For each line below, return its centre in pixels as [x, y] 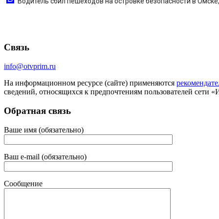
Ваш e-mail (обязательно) [45, 156]
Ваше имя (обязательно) [44, 130]
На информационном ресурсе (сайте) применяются [90, 83]
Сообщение [23, 183]
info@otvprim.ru [30, 66]
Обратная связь [37, 110]
